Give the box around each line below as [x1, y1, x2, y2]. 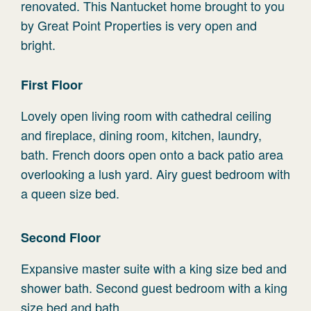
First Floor [21, 76, 83, 94]
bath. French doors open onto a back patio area [21, 145, 283, 163]
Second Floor [21, 228, 101, 246]
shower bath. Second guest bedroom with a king [21, 278, 287, 296]
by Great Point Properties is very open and [21, 16, 257, 34]
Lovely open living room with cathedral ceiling [21, 106, 271, 124]
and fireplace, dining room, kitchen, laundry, [21, 126, 262, 144]
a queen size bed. [21, 184, 119, 202]
